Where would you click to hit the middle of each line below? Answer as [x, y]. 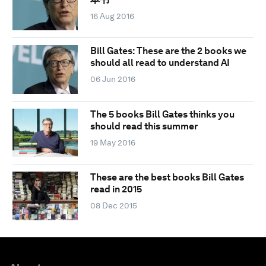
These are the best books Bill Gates [167, 178]
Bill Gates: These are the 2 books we [168, 51]
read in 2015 [116, 189]
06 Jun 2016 [113, 79]
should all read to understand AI [160, 63]
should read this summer [144, 126]
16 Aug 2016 [112, 16]
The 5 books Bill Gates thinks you [162, 114]
